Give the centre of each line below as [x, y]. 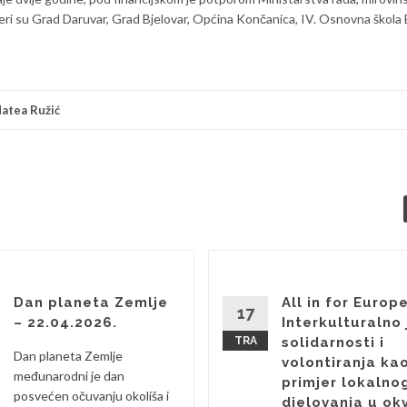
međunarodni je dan [69, 376]
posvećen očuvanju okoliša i [91, 396]
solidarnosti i [333, 342]
